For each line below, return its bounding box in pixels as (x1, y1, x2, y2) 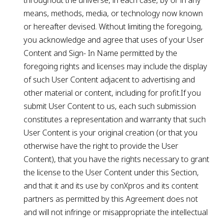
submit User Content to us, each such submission (24, 101, 196, 111)
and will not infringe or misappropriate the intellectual (24, 207, 208, 218)
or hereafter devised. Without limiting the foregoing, (24, 21, 203, 32)
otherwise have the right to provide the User (24, 140, 178, 151)
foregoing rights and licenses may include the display (24, 61, 207, 72)
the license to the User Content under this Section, (24, 167, 199, 178)
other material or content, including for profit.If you (24, 87, 201, 98)
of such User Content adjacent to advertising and (24, 74, 195, 85)
